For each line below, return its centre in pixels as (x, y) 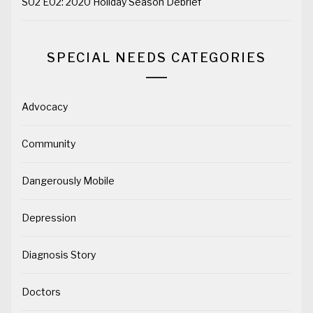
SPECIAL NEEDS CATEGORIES (156, 58)
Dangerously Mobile (68, 181)
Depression (49, 218)
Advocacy (45, 107)
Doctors (41, 292)
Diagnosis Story (59, 255)
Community (49, 144)
